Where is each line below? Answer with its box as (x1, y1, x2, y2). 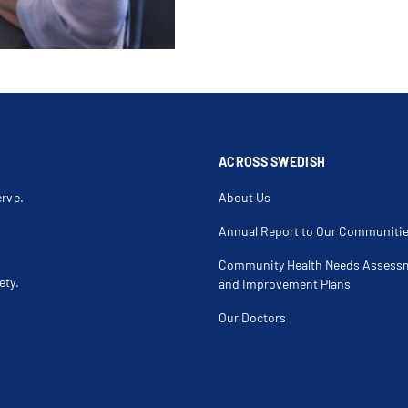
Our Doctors (219, 310, 286, 325)
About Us (219, 189, 270, 205)
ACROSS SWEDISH (219, 154, 326, 169)
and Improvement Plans (219, 276, 351, 291)
